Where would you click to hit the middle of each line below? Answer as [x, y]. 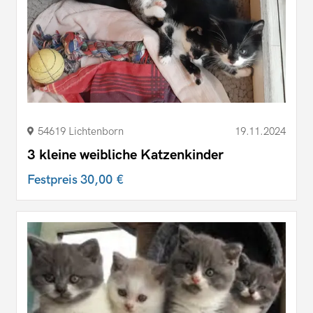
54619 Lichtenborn [81, 132]
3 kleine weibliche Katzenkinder [125, 155]
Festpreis [54, 180]
